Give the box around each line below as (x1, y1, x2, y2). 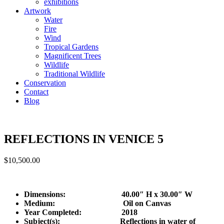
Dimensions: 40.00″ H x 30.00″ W (24, 189, 192, 198)
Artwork (24, 6, 51, 15)
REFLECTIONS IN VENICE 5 (4, 132, 163, 145)
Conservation (24, 78, 66, 87)
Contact (24, 87, 48, 96)
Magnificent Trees (44, 51, 101, 60)
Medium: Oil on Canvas (24, 198, 171, 207)
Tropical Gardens (44, 42, 98, 51)
